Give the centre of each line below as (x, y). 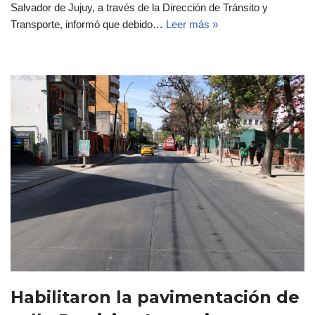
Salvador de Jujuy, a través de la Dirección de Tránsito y (139, 8)
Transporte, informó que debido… (88, 25)
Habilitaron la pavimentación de (155, 297)
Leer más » (192, 25)
